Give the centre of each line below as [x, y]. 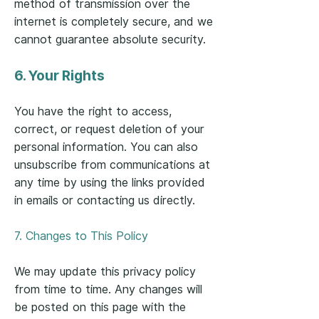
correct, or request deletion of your [109, 129]
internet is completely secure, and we [114, 22]
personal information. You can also [106, 147]
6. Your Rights [59, 75]
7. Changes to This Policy [81, 236]
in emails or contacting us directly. [105, 200]
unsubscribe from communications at [112, 165]
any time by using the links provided [110, 183]
